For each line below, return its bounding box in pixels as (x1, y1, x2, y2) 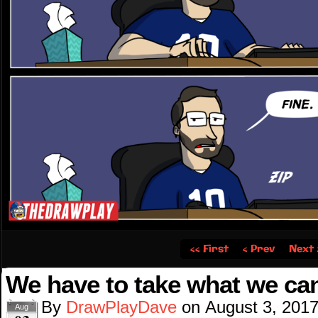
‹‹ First (190, 242, 229, 257)
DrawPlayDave (66, 298, 177, 317)
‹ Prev (242, 242, 275, 257)
